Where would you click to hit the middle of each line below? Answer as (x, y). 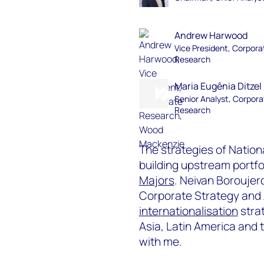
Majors (156, 180)
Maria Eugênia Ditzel (218, 86)
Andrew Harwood (211, 35)
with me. (160, 241)
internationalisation (188, 211)
